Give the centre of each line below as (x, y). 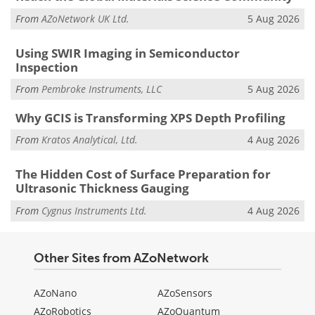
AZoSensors (185, 293)
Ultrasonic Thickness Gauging (102, 188)
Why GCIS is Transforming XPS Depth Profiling (150, 117)
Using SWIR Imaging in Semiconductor (127, 53)
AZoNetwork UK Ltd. (85, 18)
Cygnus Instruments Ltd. (94, 210)
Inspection (46, 67)
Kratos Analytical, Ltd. (90, 140)
